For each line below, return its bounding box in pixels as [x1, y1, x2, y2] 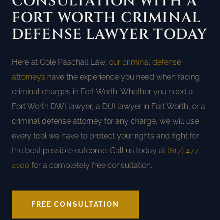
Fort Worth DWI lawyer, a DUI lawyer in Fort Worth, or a [12, 102, 205, 111]
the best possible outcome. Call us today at [12, 146, 167, 156]
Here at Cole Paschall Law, [12, 57, 109, 67]
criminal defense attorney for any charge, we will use [12, 116, 199, 126]
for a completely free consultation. [29, 161, 152, 170]
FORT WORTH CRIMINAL [12, 8, 201, 28]
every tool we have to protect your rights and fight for [12, 131, 199, 141]
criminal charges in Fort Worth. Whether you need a [12, 87, 193, 97]
